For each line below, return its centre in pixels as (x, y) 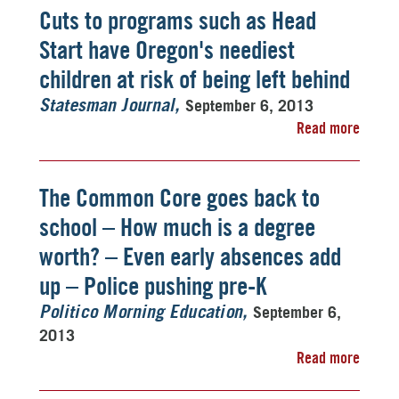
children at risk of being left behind (195, 79)
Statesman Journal (107, 106)
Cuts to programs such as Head (178, 20)
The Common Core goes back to (179, 198)
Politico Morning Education (141, 313)
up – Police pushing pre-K (153, 286)
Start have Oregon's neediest (167, 50)
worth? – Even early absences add (190, 256)
